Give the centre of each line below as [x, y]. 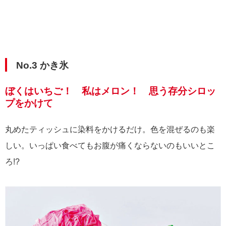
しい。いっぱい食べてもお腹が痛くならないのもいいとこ [110, 145]
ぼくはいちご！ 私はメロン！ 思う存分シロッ [110, 91]
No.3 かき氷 [42, 65]
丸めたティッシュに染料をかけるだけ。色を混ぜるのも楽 [110, 129]
